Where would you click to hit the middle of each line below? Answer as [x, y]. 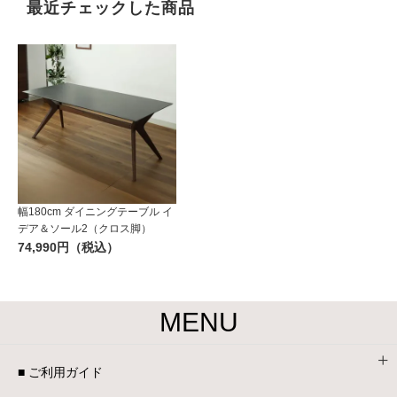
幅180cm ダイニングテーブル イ [95, 211]
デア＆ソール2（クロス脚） [85, 228]
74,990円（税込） [68, 247]
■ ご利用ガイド [60, 372]
